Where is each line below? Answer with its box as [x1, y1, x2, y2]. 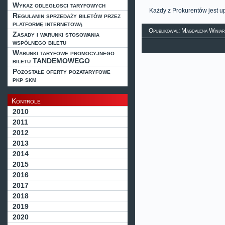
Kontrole [12, 97, 41, 105]
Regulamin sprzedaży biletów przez [13, 12, 121, 20]
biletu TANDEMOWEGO [13, 57, 90, 65]
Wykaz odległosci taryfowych [13, 1, 105, 9]
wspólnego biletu [13, 38, 66, 46]
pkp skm [13, 75, 36, 83]
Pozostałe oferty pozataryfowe [13, 67, 110, 75]
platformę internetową [13, 20, 82, 28]
